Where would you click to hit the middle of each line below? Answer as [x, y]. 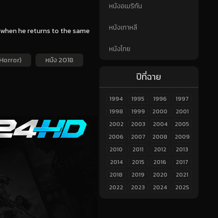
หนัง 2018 [59, 60]
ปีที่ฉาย [149, 76]
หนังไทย [119, 49]
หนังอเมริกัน [125, 6]
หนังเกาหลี [123, 28]
